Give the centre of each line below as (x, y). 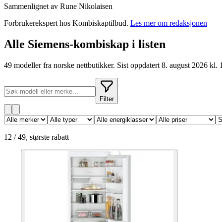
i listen (147, 44)
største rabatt (49, 137)
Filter (107, 99)
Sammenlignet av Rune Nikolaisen (58, 6)
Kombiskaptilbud (99, 23)
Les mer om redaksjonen (169, 23)
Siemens (49, 44)
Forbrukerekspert (31, 23)
